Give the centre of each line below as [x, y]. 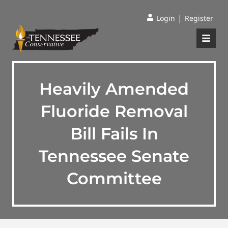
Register [199, 18]
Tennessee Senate [114, 156]
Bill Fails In [114, 134]
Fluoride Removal [114, 111]
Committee [114, 178]
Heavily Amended [114, 89]
